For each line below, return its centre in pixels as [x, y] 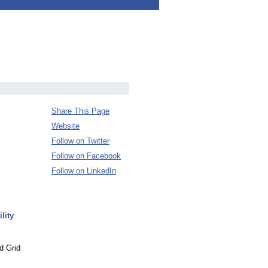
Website [66, 126]
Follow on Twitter [80, 141]
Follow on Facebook [86, 156]
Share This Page [80, 111]
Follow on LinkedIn [84, 171]
